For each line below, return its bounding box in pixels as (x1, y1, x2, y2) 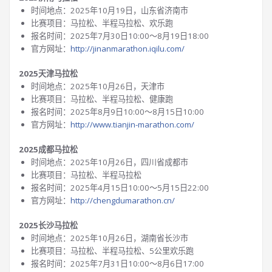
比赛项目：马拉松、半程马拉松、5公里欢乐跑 (31, 245, 194, 256)
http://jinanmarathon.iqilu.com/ (70, 43, 185, 54)
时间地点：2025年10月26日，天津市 (31, 81, 165, 92)
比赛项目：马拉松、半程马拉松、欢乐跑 (31, 18, 173, 29)
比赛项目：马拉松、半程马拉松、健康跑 (31, 93, 173, 104)
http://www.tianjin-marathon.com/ (70, 119, 194, 130)
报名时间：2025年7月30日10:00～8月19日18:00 (31, 30, 209, 41)
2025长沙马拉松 (19, 220, 78, 231)
